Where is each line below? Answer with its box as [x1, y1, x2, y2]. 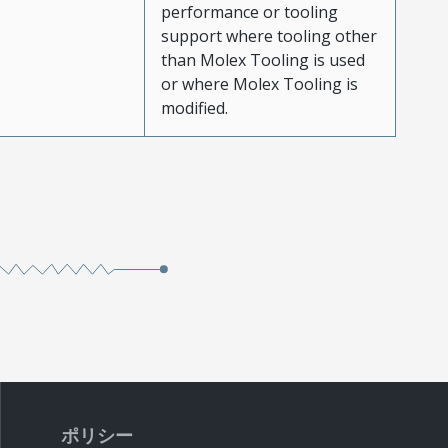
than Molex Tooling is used [160, 49, 365, 72]
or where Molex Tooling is [160, 73, 358, 96]
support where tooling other [160, 25, 377, 48]
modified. [160, 97, 228, 120]
